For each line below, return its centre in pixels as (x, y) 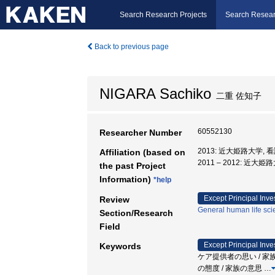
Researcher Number (141, 133)
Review (114, 199)
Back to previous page (131, 47)
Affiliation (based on (142, 152)
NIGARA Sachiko (155, 94)
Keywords (120, 246)
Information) (126, 179)
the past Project (133, 166)
